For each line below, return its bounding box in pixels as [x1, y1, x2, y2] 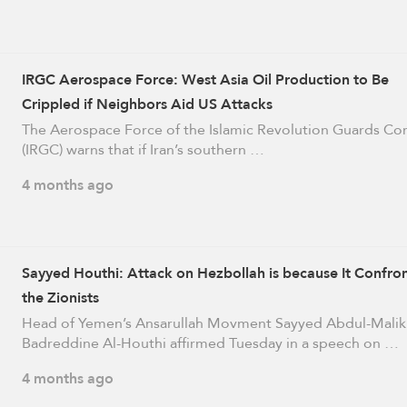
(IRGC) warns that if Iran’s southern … [21, 136, 264, 164]
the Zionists [21, 284, 99, 312]
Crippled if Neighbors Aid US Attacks [21, 91, 273, 118]
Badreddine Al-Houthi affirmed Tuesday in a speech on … [21, 330, 399, 357]
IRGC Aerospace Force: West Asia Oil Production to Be [21, 66, 389, 94]
